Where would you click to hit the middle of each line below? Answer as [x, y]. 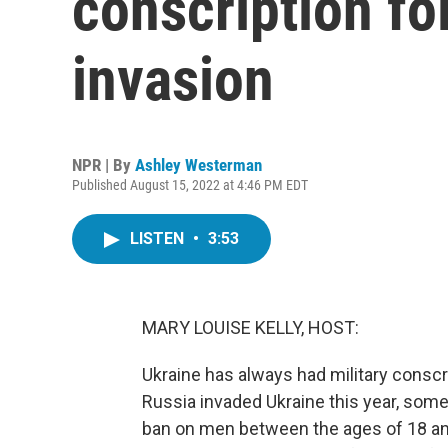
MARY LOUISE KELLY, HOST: [250, 327]
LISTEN [159, 238]
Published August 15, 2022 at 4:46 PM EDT [190, 185]
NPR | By [103, 165]
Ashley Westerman [198, 165]
